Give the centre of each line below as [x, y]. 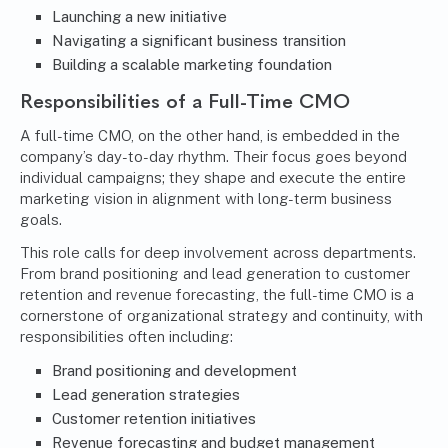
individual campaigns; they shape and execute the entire [213, 178]
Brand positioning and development [174, 371]
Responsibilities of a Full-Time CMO [185, 101]
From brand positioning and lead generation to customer [215, 274]
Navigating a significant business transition [199, 41]
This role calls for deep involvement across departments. [218, 253]
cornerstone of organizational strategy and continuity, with [221, 316]
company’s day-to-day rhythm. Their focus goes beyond [213, 157]
